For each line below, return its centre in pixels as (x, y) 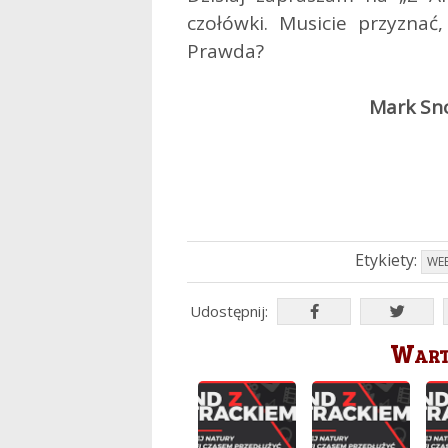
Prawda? (225, 51)
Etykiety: (387, 260)
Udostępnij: (229, 311)
